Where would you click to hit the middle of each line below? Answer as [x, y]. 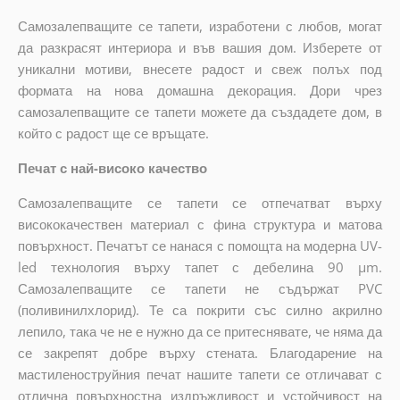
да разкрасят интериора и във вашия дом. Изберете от [200, 47]
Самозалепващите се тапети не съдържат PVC [200, 288]
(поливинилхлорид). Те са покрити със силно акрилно [200, 309]
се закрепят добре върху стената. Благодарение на [200, 352]
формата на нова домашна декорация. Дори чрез [200, 90]
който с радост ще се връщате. [113, 133]
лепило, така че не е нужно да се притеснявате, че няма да [200, 331]
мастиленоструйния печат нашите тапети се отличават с [200, 374]
